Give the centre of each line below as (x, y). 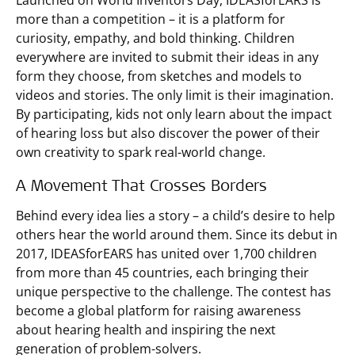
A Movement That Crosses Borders (141, 188)
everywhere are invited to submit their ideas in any (167, 57)
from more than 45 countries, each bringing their (162, 273)
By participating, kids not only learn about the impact (174, 114)
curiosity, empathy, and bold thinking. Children (155, 38)
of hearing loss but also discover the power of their (168, 133)
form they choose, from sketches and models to (159, 76)
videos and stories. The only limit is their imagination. (175, 95)
